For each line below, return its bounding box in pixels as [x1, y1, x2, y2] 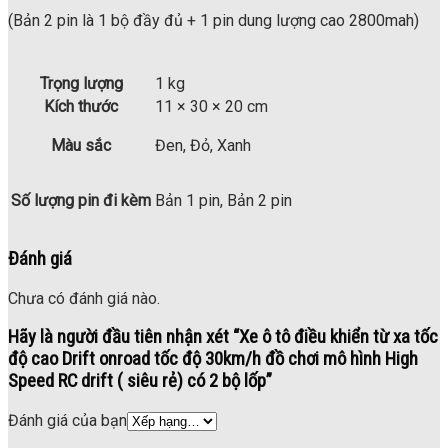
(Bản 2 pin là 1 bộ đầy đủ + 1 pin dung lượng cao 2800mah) [8, 11, 419, 31]
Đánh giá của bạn [8, 411, 127, 431]
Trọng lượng [39, 74, 123, 94]
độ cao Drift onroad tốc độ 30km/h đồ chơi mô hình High [8, 348, 418, 371]
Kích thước [44, 97, 118, 117]
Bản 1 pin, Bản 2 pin [155, 191, 292, 211]
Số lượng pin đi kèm [11, 191, 151, 211]
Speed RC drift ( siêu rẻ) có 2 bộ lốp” [8, 370, 272, 393]
